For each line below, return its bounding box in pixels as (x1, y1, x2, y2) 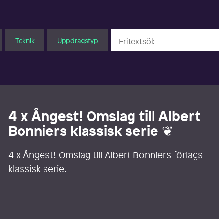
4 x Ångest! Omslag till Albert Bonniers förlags (8, 149, 203, 162)
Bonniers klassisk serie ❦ (8, 122, 174, 140)
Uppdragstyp (57, 35, 98, 45)
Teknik (15, 35, 35, 45)
